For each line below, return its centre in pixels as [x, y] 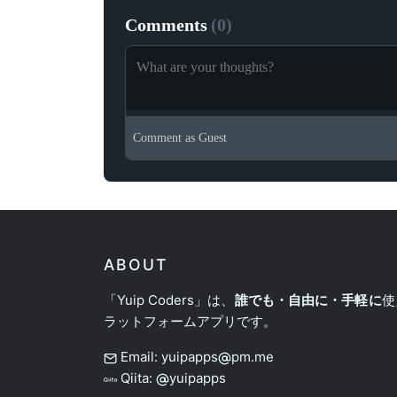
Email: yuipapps [167, 357]
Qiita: [138, 378]
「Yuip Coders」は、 [169, 300]
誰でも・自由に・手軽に [308, 300]
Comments [166, 25]
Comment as [164, 138]
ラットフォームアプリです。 [190, 322]
